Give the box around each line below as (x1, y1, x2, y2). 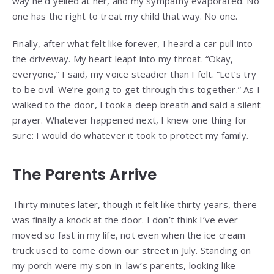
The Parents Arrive (12, 163, 157, 185)
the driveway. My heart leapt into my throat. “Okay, (12, 52, 234, 65)
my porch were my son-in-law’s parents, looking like (12, 259, 236, 272)
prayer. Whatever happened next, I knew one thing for (12, 113, 248, 126)
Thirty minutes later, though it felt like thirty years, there (12, 198, 257, 210)
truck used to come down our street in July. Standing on (12, 243, 251, 256)
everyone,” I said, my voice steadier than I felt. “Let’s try (12, 67, 257, 80)
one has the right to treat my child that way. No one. (12, 9, 238, 22)
